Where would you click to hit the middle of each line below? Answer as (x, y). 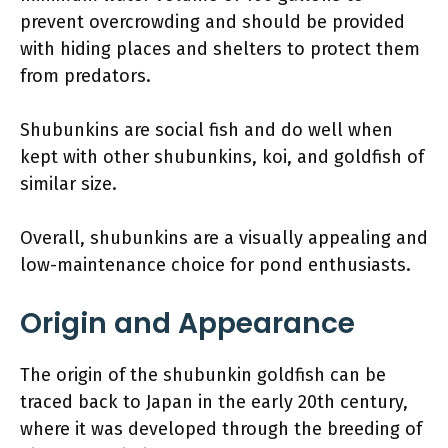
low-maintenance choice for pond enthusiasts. (215, 264)
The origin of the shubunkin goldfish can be (203, 374)
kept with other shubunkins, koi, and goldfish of (222, 156)
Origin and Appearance (187, 323)
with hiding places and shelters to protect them (220, 48)
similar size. (68, 183)
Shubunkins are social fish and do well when (206, 129)
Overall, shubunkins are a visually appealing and (224, 237)
